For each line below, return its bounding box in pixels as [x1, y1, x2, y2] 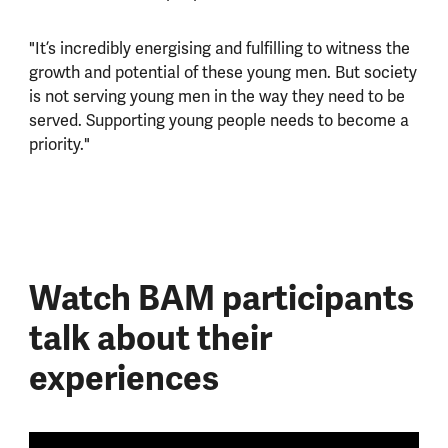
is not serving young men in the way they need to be [28, 85, 405, 107]
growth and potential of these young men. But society [28, 61, 417, 83]
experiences [28, 357, 219, 401]
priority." [28, 133, 90, 155]
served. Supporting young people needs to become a [28, 109, 409, 131]
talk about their [28, 317, 272, 361]
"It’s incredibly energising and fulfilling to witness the [28, 37, 410, 59]
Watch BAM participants [28, 277, 414, 321]
